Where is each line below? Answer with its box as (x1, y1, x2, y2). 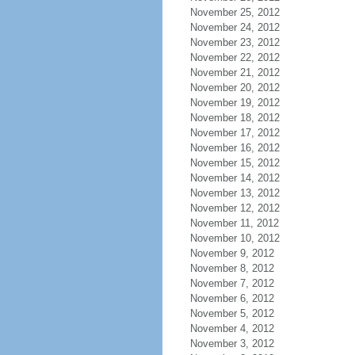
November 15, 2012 (189, 157, 280, 169)
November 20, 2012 (189, 82, 280, 94)
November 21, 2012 (189, 67, 280, 78)
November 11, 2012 (189, 217, 279, 229)
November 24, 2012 (189, 21, 280, 33)
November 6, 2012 (189, 292, 274, 304)
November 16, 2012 (189, 142, 280, 154)
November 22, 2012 (189, 52, 280, 63)
